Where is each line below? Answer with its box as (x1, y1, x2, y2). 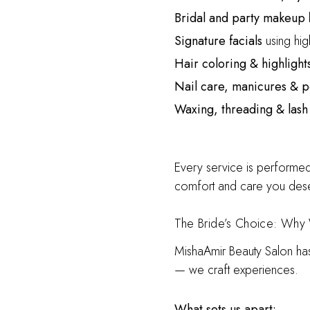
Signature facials (174, 32, 262, 50)
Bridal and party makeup (174, 9, 305, 27)
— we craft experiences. (174, 261, 298, 279)
